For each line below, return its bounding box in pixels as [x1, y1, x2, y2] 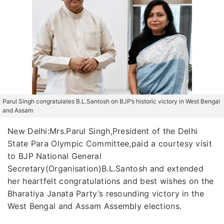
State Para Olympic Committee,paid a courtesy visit [7, 138, 212, 148]
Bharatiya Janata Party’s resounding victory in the [7, 188, 204, 198]
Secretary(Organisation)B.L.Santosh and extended [7, 163, 204, 173]
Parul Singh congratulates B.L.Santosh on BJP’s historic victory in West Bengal [2, 97, 220, 105]
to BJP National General [7, 150, 101, 161]
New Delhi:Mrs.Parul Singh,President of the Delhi [7, 125, 198, 136]
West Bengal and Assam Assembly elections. [7, 200, 182, 211]
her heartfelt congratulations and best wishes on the [7, 175, 214, 186]
